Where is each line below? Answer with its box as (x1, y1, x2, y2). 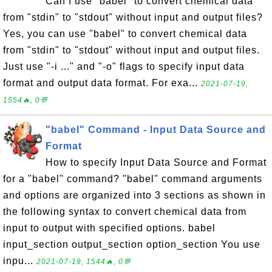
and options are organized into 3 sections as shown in (3, 190, 266, 200)
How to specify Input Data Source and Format (46, 157, 267, 168)
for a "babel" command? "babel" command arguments (3, 174, 262, 184)
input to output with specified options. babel (3, 223, 216, 233)
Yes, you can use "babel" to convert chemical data (3, 29, 247, 39)
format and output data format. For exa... (3, 78, 201, 88)
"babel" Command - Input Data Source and (46, 124, 266, 135)
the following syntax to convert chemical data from (3, 206, 246, 217)
